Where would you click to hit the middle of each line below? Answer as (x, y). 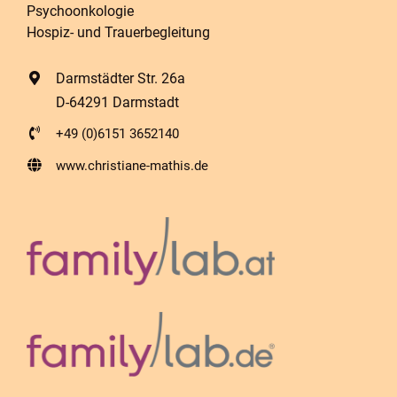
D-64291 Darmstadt (118, 102)
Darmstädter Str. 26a (121, 78)
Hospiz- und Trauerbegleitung (118, 32)
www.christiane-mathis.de (132, 165)
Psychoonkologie (80, 11)
